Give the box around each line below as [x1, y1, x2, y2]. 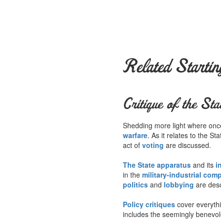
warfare [123, 130, 147, 140]
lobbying [164, 179, 194, 189]
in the [123, 169, 142, 180]
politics [123, 179, 148, 189]
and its [191, 159, 216, 170]
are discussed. [164, 140, 211, 150]
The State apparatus [123, 159, 191, 170]
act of [123, 140, 142, 150]
